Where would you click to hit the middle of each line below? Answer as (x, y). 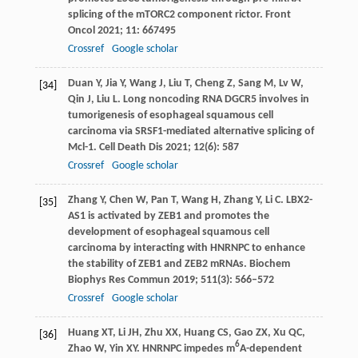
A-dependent (270, 348)
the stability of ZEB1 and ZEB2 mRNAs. (158, 264)
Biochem (269, 264)
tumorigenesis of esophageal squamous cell (170, 115)
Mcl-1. (83, 147)
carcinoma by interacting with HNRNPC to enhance (186, 248)
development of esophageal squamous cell (168, 232)
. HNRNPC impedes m (185, 348)
